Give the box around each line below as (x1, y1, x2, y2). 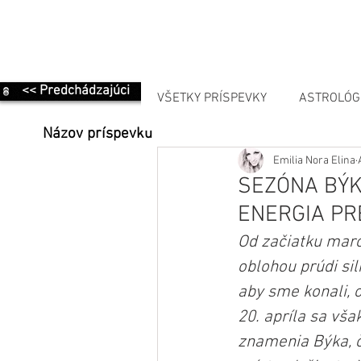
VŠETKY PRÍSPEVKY (157, 90, 267, 107)
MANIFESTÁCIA (189, 155, 272, 172)
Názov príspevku (43, 125, 152, 144)
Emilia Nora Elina (273, 153, 355, 168)
